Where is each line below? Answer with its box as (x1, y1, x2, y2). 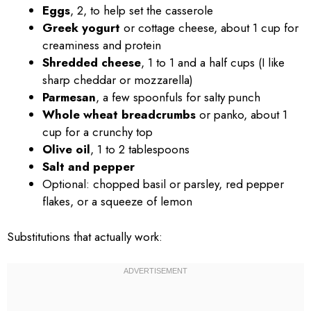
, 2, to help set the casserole (70, 2, 213, 19)
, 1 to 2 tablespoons (90, 141, 190, 158)
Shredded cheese (42, 54, 141, 71)
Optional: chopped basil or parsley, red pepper (42, 176, 284, 192)
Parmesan (42, 89, 96, 106)
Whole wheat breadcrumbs (42, 106, 196, 123)
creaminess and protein (42, 37, 161, 53)
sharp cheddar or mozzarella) (42, 72, 193, 88)
